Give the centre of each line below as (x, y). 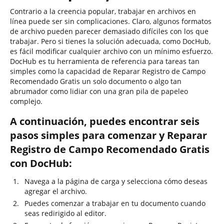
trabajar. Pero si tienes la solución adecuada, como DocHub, (110, 41)
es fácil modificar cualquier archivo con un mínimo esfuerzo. (111, 51)
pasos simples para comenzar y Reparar (108, 135)
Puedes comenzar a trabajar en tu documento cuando (115, 203)
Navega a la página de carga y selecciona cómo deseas (116, 181)
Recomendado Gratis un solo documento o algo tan (96, 81)
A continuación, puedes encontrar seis (105, 121)
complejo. (26, 101)
